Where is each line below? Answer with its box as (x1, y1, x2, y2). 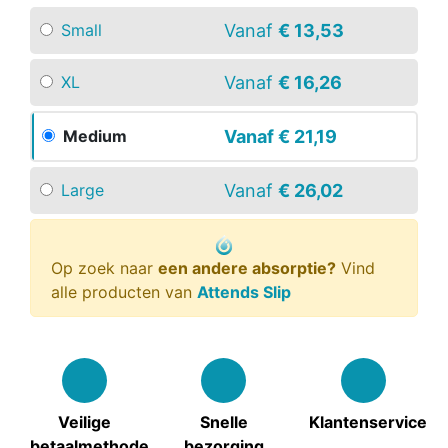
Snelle (199, 411, 248, 432)
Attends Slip (197, 281, 291, 302)
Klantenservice (308, 411, 427, 432)
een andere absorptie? (158, 257, 336, 278)
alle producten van (51, 281, 197, 302)
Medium (63, 126, 127, 147)
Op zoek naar (51, 257, 158, 278)
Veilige (58, 411, 112, 432)
